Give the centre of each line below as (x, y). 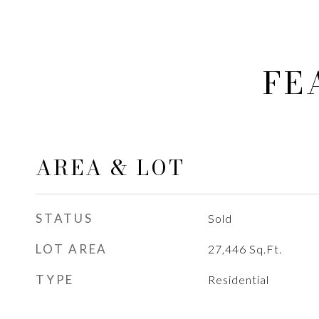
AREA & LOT (110, 168)
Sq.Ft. (265, 249)
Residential (238, 279)
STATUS (64, 218)
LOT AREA (72, 249)
